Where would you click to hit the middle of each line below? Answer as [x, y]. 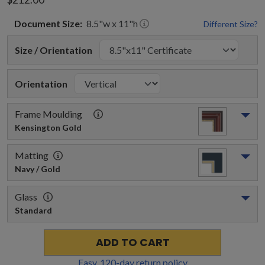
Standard [33, 210]
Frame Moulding [49, 114]
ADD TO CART [132, 243]
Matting [32, 155]
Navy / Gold [38, 169]
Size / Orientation [54, 50]
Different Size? [231, 24]
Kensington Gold [48, 127]
